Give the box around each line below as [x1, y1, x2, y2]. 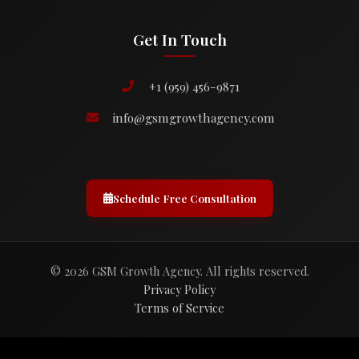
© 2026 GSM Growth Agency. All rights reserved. [50, 262, 309, 279]
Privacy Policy [143, 280, 216, 297]
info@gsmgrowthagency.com [112, 109, 275, 126]
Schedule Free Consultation [112, 190, 256, 205]
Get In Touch [132, 28, 227, 50]
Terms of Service [135, 299, 224, 316]
